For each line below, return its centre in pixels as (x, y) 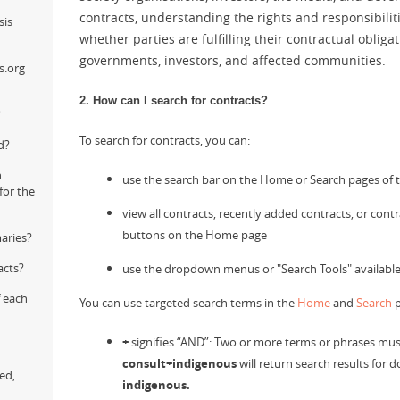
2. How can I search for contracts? (174, 100)
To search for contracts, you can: (165, 140)
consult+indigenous (179, 363)
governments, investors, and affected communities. (233, 60)
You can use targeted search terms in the (188, 303)
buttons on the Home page (195, 235)
